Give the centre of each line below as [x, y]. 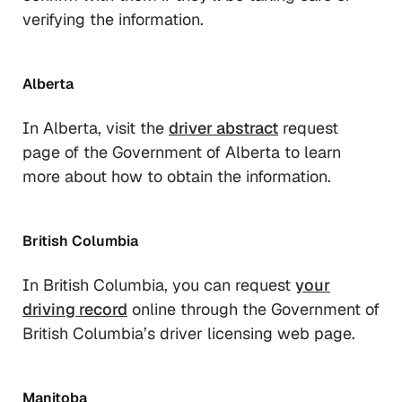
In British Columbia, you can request [159, 284]
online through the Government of [253, 309]
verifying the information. [113, 19]
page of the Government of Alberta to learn [182, 152]
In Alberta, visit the [96, 127]
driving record [75, 309]
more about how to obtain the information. [177, 176]
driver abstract [223, 127]
